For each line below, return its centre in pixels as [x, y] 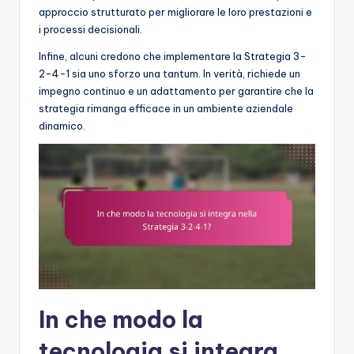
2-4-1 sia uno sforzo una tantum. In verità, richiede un [169, 74]
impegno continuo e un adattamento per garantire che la [176, 91]
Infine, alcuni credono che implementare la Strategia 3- [173, 56]
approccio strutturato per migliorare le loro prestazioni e [175, 12]
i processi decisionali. [90, 30]
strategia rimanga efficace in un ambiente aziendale [166, 109]
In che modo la [121, 320]
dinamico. [62, 126]
